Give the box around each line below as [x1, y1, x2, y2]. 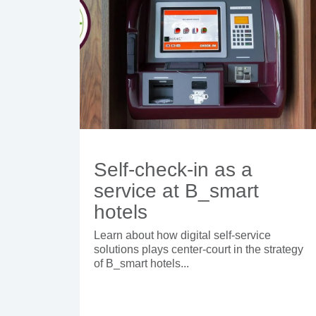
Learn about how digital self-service [94, 229, 271, 241]
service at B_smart [94, 179, 259, 202]
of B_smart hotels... [94, 257, 189, 269]
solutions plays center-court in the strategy [94, 243, 303, 255]
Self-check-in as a [94, 158, 253, 181]
